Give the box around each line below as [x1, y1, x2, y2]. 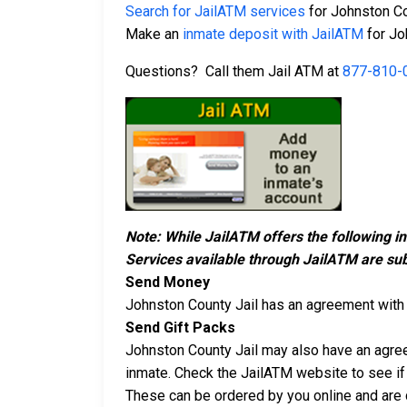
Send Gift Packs [125, 319, 235, 337]
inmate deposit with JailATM [183, 25, 363, 44]
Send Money [125, 273, 210, 292]
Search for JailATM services [125, 3, 305, 21]
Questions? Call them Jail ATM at [125, 63, 342, 81]
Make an [125, 25, 183, 44]
